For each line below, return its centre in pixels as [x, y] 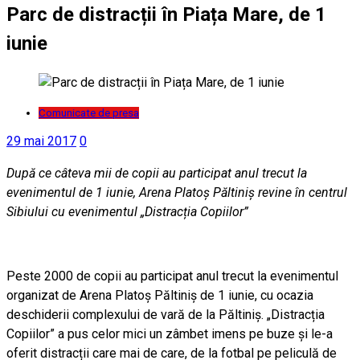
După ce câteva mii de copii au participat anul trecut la [157, 173]
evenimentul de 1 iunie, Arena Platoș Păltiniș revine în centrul [177, 192]
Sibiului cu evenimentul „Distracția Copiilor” [127, 211]
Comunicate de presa [89, 113]
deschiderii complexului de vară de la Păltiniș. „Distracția [166, 314]
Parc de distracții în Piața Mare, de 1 [166, 14]
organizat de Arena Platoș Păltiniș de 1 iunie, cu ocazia [160, 295]
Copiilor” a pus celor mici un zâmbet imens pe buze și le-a [170, 333]
